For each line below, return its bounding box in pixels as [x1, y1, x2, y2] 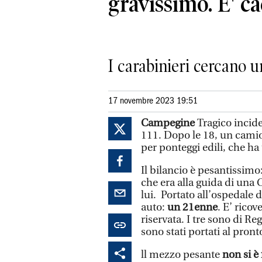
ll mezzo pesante [141, 248, 220, 261]
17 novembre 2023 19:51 [108, 96, 198, 105]
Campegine [141, 116, 197, 129]
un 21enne [167, 201, 218, 213]
